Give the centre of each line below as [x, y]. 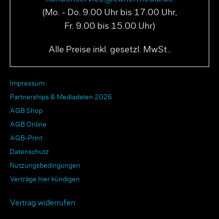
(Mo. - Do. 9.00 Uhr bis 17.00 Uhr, [109, 12]
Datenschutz [29, 152]
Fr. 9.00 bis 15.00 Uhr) [109, 26]
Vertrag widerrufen [43, 203]
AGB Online [28, 124]
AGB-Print [26, 138]
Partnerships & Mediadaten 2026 [61, 97]
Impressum [27, 83]
